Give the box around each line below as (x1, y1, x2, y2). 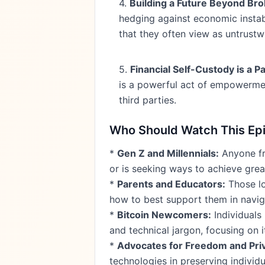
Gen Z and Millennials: (117, 147, 219, 159)
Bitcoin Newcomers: (117, 209, 211, 221)
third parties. (119, 94, 176, 106)
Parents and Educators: (117, 178, 225, 190)
